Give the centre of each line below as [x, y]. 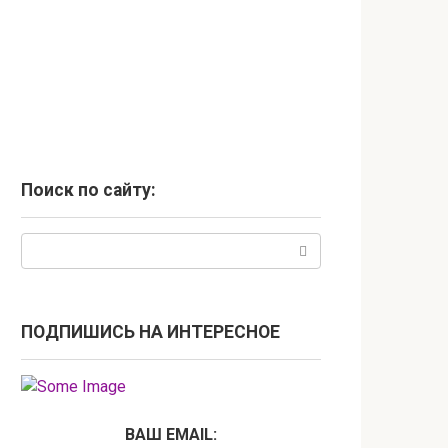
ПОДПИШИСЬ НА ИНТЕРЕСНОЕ [150, 332]
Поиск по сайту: [88, 190]
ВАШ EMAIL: [171, 434]
